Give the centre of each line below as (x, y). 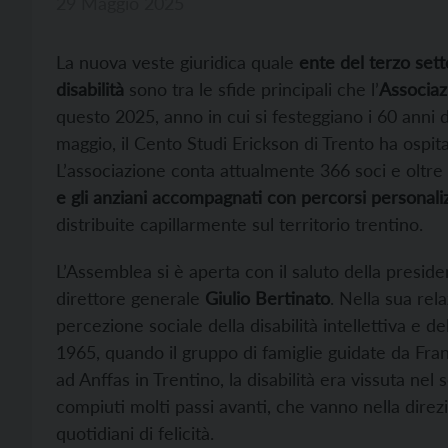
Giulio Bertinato (267, 298)
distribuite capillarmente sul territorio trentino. (239, 224)
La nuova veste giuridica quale (177, 62)
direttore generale (130, 298)
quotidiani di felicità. (135, 433)
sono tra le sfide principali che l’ (251, 89)
